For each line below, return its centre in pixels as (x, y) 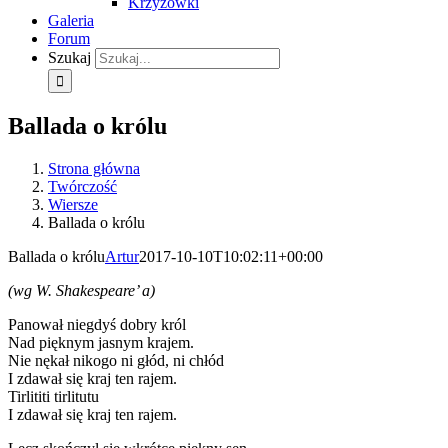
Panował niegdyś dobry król (97, 324)
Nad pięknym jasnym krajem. (101, 342)
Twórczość (82, 186)
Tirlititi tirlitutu (53, 396)
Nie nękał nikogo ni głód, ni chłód (116, 360)
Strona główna (94, 168)
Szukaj (69, 57)
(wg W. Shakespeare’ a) (81, 290)
